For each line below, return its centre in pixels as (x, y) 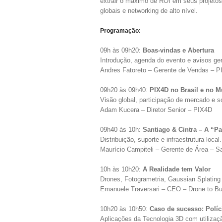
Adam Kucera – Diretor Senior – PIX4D (156, 110)
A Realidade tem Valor (177, 169)
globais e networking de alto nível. (149, 11)
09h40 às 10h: (121, 130)
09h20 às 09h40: (125, 90)
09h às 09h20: (121, 50)
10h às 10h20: (121, 169)
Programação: (120, 31)
